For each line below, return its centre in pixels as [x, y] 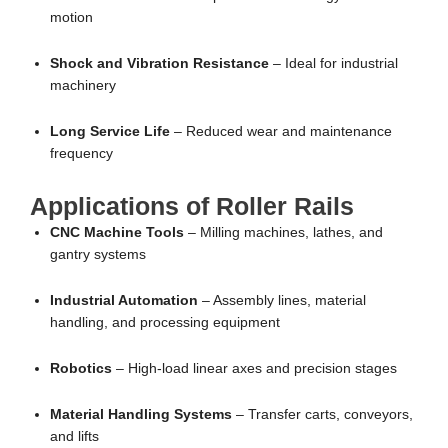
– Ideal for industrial [333, 64]
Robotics [81, 368]
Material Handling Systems [141, 414]
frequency [81, 153]
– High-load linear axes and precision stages [254, 368]
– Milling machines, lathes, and [283, 232]
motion [71, 18]
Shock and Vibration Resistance [159, 64]
